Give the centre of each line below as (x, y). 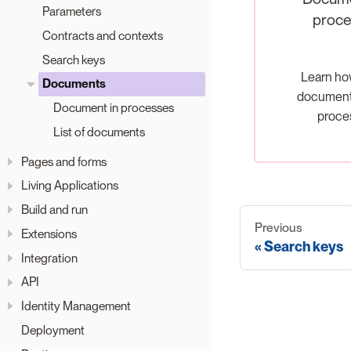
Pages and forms (64, 161)
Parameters (72, 12)
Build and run (54, 210)
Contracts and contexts (103, 35)
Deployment (53, 331)
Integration (49, 258)
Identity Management (76, 306)
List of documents (99, 132)
